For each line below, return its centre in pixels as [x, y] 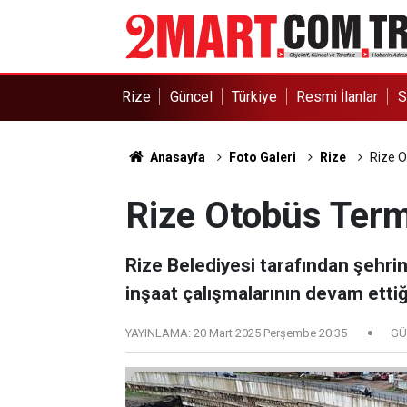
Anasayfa [176, 157]
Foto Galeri [262, 157]
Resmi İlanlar [338, 97]
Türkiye [255, 97]
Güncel [191, 97]
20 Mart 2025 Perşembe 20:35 [270, 333]
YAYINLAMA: [158, 333]
